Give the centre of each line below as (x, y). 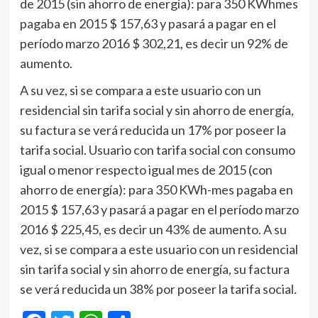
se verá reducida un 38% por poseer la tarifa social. (158, 289)
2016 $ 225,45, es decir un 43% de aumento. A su (153, 230)
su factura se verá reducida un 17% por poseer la (153, 130)
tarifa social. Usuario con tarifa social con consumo (157, 150)
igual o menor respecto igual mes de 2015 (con (146, 170)
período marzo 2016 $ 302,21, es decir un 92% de (154, 44)
